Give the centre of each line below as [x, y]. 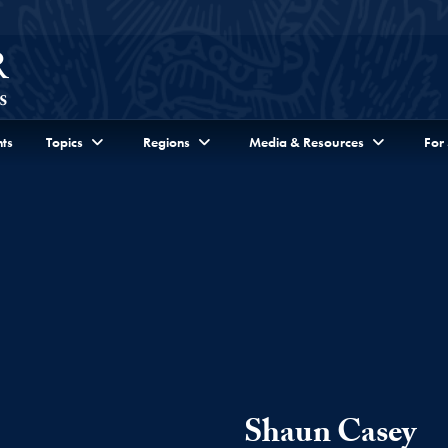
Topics [64, 141]
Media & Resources [307, 141]
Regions [166, 141]
